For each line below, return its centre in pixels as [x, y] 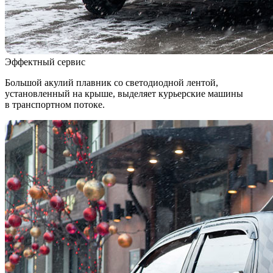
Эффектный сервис [45, 62]
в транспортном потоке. [55, 104]
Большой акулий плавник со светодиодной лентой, [112, 82]
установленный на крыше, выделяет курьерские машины [124, 93]
